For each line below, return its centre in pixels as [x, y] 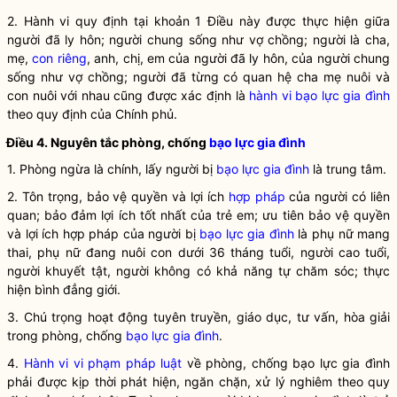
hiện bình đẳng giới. [64, 289]
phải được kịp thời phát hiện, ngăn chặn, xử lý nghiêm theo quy [198, 381]
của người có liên [338, 196]
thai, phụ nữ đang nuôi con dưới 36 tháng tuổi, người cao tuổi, [198, 252]
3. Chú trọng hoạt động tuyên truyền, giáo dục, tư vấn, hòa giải [198, 317]
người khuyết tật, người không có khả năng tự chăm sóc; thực [198, 271]
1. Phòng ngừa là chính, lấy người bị [112, 169]
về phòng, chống [237, 363]
